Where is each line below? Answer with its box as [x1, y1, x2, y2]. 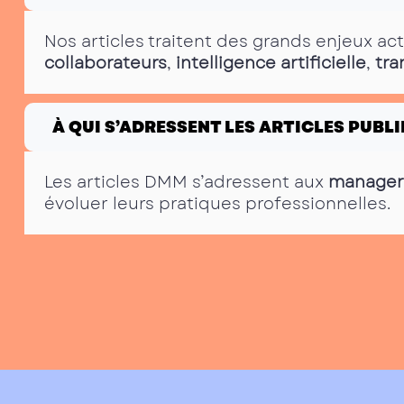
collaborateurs [44, 50, 167, 75]
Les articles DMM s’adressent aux [44, 170, 328, 194]
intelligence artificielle [176, 50, 366, 75]
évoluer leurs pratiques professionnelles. [44, 191, 390, 216]
